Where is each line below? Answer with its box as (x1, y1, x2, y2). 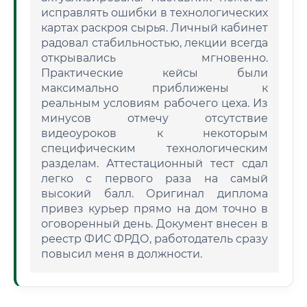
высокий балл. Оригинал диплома (41, 187, 268, 200)
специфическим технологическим (41, 142, 268, 155)
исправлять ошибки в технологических (41, 6, 268, 19)
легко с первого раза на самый (41, 172, 268, 185)
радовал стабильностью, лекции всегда (41, 36, 268, 49)
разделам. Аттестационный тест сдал (41, 157, 268, 170)
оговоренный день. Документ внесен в (41, 217, 268, 230)
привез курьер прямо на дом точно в (41, 202, 268, 215)
